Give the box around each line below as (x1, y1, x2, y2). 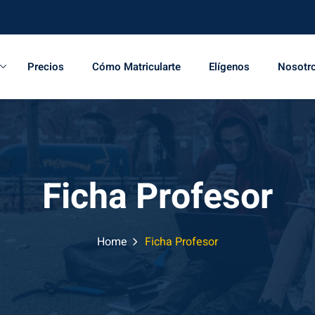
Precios (27, 59, 64, 75)
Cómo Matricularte (91, 59, 181, 75)
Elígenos (208, 59, 250, 75)
